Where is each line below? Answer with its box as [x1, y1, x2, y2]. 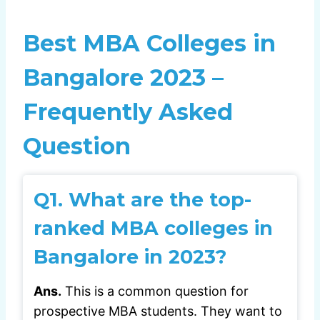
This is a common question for [61, 283, 249, 299]
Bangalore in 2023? [34, 245, 226, 269]
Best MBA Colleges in [23, 29, 276, 58]
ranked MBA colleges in [34, 216, 273, 241]
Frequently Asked [23, 98, 233, 126]
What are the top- [69, 188, 251, 212]
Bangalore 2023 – [23, 64, 224, 92]
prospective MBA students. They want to [34, 303, 282, 319]
